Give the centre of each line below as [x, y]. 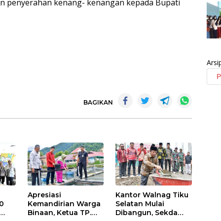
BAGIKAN [98, 102]
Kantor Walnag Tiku [152, 195]
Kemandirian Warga [64, 203]
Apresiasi [44, 195]
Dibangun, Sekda [147, 212]
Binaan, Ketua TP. [59, 212]
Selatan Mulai [140, 203]
